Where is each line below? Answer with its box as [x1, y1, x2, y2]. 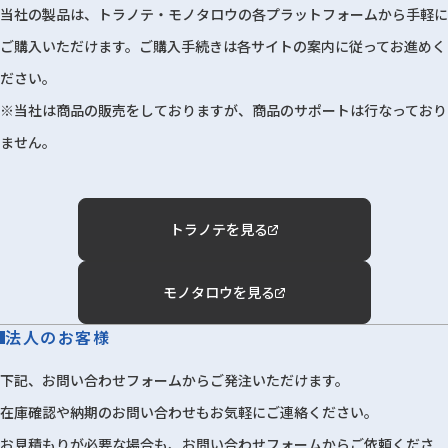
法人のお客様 [5, 325, 111, 350]
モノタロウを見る [163, 282, 275, 303]
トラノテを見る [170, 219, 268, 240]
